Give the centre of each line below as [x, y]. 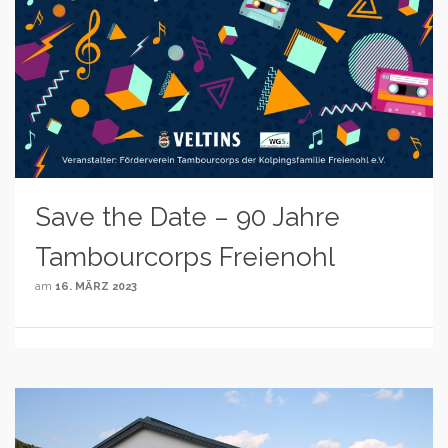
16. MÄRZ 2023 [96, 287]
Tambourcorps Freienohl [185, 257]
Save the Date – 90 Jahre [187, 217]
